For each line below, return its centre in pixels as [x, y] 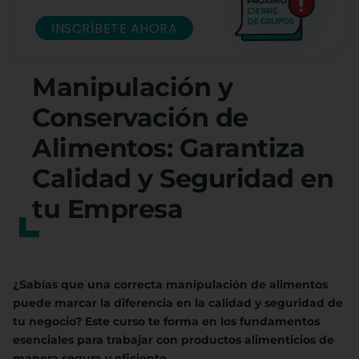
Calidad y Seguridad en [183, 179]
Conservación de [140, 118]
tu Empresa [107, 209]
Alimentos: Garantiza [168, 148]
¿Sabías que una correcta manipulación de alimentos [170, 285]
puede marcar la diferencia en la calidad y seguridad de [178, 303]
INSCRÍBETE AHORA [114, 28]
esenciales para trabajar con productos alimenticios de [173, 340]
